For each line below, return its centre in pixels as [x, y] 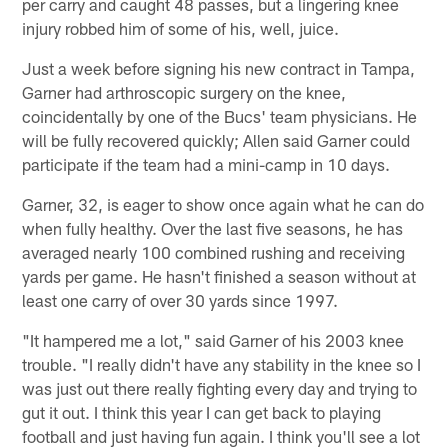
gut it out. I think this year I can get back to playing [202, 411]
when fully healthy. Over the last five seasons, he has [213, 227]
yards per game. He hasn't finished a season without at [219, 275]
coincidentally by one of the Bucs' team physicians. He [220, 115]
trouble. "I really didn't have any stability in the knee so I [222, 363]
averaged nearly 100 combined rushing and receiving [214, 251]
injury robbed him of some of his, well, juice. [181, 27]
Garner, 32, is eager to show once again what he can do [223, 203]
